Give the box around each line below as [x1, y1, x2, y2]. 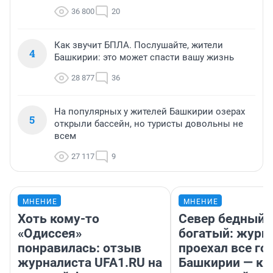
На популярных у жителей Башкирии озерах [54, 106, 245, 118]
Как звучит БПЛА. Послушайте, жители [54, 40, 223, 51]
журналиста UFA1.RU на [18, 255, 162, 271]
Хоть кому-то [18, 211, 99, 227]
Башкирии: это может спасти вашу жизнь [54, 52, 234, 63]
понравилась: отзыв [18, 241, 141, 256]
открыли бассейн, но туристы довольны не [54, 118, 243, 130]
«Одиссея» [18, 226, 82, 241]
